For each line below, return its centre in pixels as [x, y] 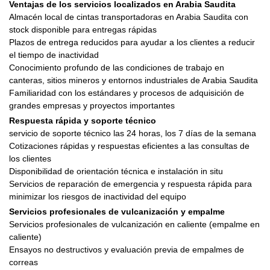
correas [24, 262]
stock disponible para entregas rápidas [83, 29]
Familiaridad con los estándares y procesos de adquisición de [127, 93]
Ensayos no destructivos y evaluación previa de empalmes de [127, 249]
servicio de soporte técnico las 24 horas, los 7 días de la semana [133, 133]
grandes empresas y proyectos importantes [92, 105]
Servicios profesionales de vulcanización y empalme [117, 211]
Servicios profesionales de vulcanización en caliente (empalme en [134, 224]
